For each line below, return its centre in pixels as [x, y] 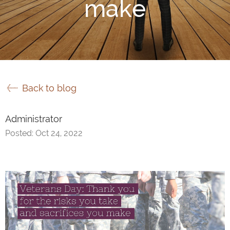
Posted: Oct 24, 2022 [44, 133]
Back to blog [48, 88]
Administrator [34, 119]
